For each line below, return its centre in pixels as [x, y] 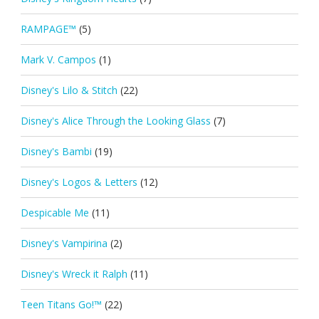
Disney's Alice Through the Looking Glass [115, 120]
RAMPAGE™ [48, 28]
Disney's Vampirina [64, 243]
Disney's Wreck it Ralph [74, 273]
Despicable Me [54, 212]
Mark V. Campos [58, 59]
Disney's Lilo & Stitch [69, 90]
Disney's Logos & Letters [79, 182]
